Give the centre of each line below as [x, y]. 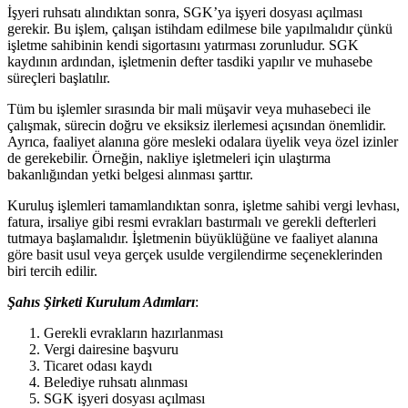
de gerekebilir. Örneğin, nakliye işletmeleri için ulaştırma [169, 158]
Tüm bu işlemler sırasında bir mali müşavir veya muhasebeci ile [189, 109]
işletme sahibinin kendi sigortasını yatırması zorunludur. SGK [183, 46]
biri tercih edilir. [52, 271]
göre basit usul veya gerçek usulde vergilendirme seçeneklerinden [195, 255]
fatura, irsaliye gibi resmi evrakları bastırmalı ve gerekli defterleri [192, 222]
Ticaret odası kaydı [98, 366]
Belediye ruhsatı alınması [116, 382]
